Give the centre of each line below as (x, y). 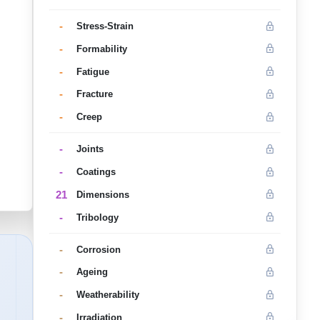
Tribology (97, 217)
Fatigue (92, 71)
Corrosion (98, 249)
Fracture (94, 94)
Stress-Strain (105, 26)
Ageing (92, 272)
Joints (90, 149)
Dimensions (102, 194)
